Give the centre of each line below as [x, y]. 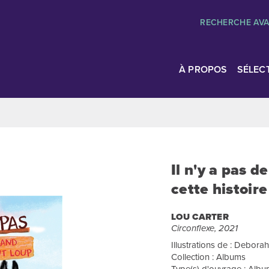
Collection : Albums [208, 257]
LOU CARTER [200, 217]
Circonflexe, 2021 [204, 228]
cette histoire [219, 189]
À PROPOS [203, 69]
